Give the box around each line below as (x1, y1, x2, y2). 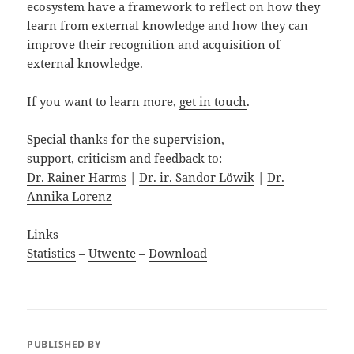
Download (149, 245, 208, 262)
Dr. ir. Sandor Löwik (139, 169, 255, 186)
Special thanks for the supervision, (27, 131, 225, 148)
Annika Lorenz (27, 188, 113, 205)
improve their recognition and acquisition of (27, 36, 281, 53)
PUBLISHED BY (27, 337, 101, 352)
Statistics (27, 245, 77, 262)
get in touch (179, 93, 247, 110)
